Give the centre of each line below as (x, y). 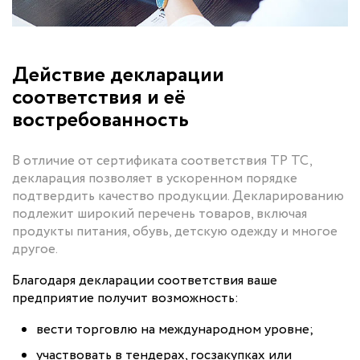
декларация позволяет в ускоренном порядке (155, 179)
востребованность (100, 121)
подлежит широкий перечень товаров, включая (160, 215)
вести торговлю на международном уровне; (175, 330)
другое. (35, 250)
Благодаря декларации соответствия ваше (145, 281)
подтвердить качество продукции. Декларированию (178, 197)
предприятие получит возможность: (125, 299)
